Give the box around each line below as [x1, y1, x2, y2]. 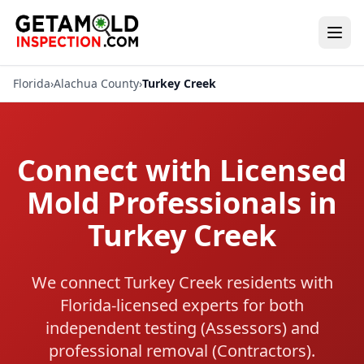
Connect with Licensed [17, 150, 347, 190]
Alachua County [54, 76, 139, 91]
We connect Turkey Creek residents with [31, 271, 333, 293]
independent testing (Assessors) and [45, 317, 319, 339]
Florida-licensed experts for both [60, 294, 304, 316]
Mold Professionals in [27, 183, 337, 223]
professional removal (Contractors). [49, 340, 315, 362]
